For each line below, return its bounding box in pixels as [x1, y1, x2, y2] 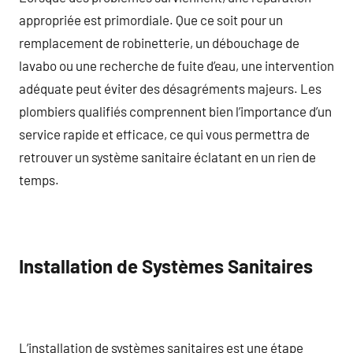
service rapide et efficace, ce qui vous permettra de [19, 125, 310, 142]
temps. [19, 171, 59, 188]
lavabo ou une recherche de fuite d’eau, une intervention [19, 57, 334, 73]
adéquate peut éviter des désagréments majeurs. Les [19, 80, 321, 96]
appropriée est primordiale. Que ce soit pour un [19, 11, 283, 28]
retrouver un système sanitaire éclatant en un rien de [19, 148, 316, 165]
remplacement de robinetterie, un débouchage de [19, 34, 299, 50]
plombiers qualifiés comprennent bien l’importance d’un [19, 102, 332, 119]
